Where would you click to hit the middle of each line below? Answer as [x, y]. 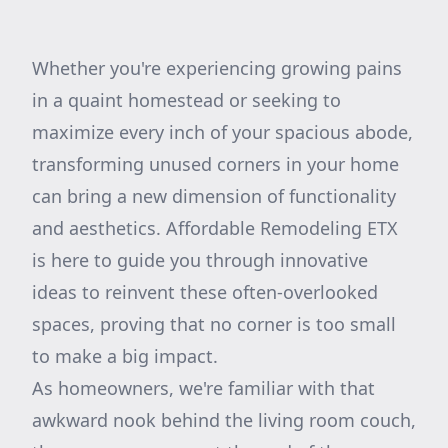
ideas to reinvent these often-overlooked [205, 292]
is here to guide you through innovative [200, 260]
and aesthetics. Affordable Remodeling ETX [215, 228]
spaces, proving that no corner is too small [214, 324]
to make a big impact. [125, 356]
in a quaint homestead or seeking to [186, 100]
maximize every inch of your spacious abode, [222, 132]
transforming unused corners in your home [215, 164]
